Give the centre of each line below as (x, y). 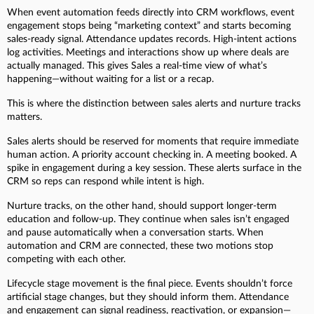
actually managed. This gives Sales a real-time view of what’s (137, 66)
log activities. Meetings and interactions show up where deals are (148, 53)
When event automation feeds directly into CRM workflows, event (151, 13)
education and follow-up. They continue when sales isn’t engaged (148, 220)
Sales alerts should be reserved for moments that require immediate (153, 142)
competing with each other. (66, 260)
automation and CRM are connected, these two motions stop (140, 246)
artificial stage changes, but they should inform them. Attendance (148, 298)
